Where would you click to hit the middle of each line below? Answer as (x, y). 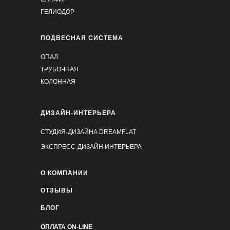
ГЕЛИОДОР (57, 12)
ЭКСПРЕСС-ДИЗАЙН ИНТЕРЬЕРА (91, 147)
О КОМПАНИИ (64, 173)
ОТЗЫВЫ (57, 190)
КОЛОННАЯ (58, 81)
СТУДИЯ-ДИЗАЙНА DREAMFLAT (88, 132)
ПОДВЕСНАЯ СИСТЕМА (82, 38)
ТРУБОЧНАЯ (60, 69)
